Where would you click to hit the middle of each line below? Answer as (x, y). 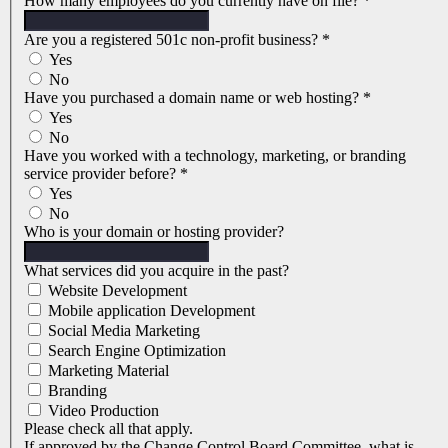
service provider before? (102, 174)
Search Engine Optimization (135, 351)
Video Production (101, 411)
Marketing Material (106, 371)
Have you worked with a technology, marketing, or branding (215, 156)
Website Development (115, 291)
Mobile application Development (149, 311)
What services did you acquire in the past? (156, 271)
